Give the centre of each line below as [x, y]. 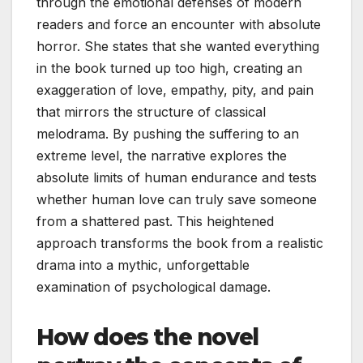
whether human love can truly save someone [177, 199]
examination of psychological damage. [154, 286]
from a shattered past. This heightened [155, 221]
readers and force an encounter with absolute [179, 24]
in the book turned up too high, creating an [169, 68]
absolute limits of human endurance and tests [177, 177]
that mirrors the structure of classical [151, 111]
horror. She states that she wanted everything [178, 46]
